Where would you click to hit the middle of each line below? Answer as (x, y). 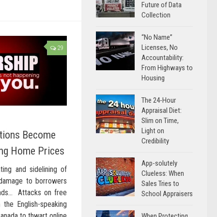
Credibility (155, 141)
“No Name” (157, 37)
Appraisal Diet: (162, 110)
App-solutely (159, 163)
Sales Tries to (160, 184)
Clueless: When (163, 173)
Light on (153, 131)
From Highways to (167, 68)
